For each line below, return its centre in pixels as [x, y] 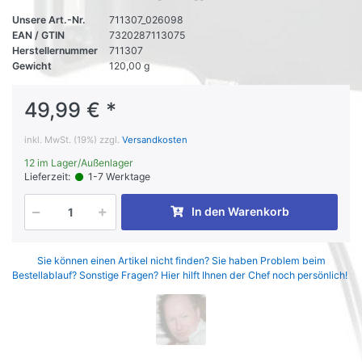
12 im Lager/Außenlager [79, 163]
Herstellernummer [55, 51]
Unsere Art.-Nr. [49, 20]
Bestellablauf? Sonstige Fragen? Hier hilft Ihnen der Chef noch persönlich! [181, 276]
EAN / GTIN [38, 36]
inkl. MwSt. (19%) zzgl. [73, 140]
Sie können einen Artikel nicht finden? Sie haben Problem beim [181, 261]
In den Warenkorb [240, 212]
